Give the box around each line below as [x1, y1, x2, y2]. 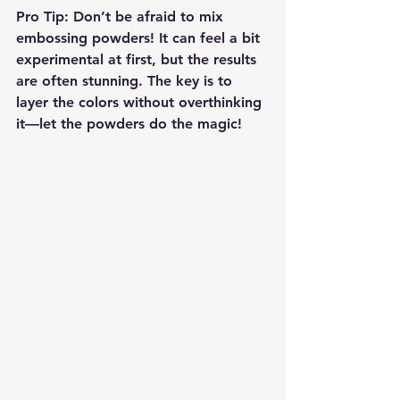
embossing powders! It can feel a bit [16, 29, 264, 47]
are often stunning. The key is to [16, 72, 237, 90]
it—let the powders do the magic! [16, 115, 242, 133]
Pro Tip [16, 8, 64, 26]
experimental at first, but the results [16, 51, 261, 69]
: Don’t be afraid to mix [64, 8, 228, 26]
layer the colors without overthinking [16, 94, 266, 112]
